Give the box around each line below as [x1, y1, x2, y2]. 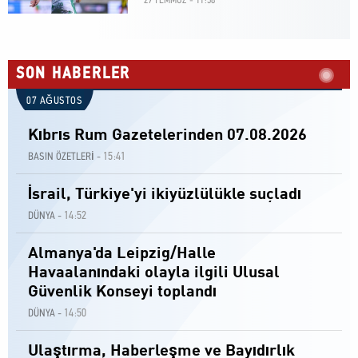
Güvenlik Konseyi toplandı [28, 284, 217, 300]
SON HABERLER [16, 65, 131, 84]
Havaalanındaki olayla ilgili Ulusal [28, 265, 280, 281]
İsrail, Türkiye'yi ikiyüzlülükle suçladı [28, 187, 301, 203]
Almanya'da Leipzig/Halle [28, 246, 216, 262]
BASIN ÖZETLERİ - [28, 152, 101, 163]
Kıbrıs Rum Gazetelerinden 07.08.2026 [28, 128, 307, 144]
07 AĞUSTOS [26, 96, 82, 107]
